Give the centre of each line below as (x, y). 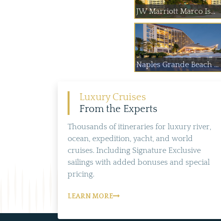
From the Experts (118, 109)
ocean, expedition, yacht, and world (130, 138)
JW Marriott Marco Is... (176, 11)
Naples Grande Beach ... (177, 64)
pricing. (81, 174)
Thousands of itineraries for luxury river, (139, 127)
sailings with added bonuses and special (139, 162)
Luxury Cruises (113, 97)
